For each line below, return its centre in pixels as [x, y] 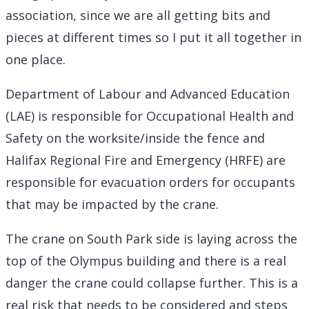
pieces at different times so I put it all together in [153, 37]
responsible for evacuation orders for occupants [150, 182]
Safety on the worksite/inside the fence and [135, 138]
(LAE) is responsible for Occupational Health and [150, 116]
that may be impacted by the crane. [112, 204]
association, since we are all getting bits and [138, 15]
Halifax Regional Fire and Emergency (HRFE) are [146, 160]
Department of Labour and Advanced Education [148, 93]
